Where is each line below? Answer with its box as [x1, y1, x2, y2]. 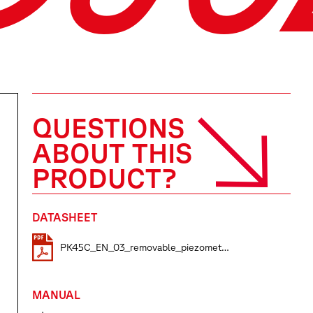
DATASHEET [32, 211, 97, 224]
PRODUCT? [32, 162, 177, 194]
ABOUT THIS [32, 137, 192, 168]
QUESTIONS [32, 112, 184, 143]
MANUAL [32, 289, 80, 302]
